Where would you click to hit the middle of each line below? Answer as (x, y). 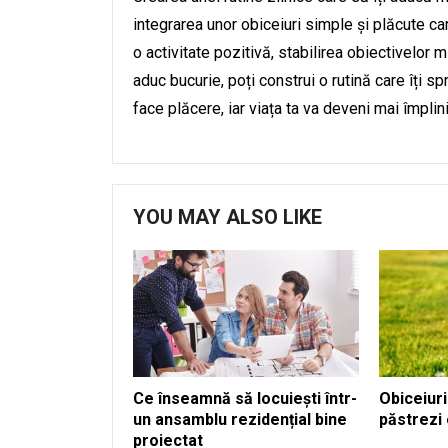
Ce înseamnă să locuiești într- (245, 398)
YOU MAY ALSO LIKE (227, 217)
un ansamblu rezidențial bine (240, 419)
